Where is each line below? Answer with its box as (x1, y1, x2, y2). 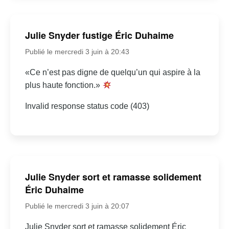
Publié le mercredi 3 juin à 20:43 (25, 47, 129, 56)
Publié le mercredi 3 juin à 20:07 (25, 201, 129, 210)
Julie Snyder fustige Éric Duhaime (25, 28, 174, 42)
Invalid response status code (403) (25, 101, 149, 110)
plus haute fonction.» (25, 80, 102, 89)
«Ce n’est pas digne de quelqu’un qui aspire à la (25, 67, 200, 77)
